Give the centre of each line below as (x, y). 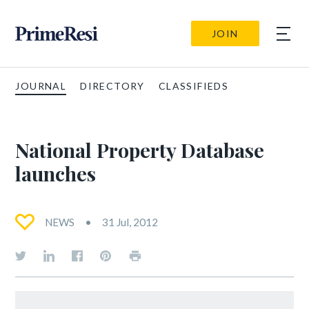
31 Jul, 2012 (130, 222)
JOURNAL (41, 86)
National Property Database (140, 150)
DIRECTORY (112, 86)
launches (56, 173)
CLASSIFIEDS (193, 86)
